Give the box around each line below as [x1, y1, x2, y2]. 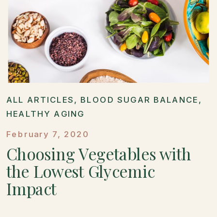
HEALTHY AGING [6, 108, 85, 119]
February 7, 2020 [6, 128, 89, 139]
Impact [6, 177, 57, 200]
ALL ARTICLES [6, 94, 75, 105]
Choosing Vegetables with [6, 142, 191, 164]
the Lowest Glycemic [6, 160, 155, 182]
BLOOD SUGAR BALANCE [80, 94, 199, 105]
